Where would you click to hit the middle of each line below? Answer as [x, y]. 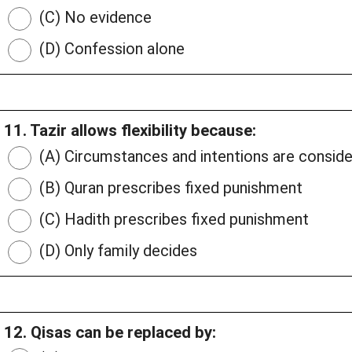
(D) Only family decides [116, 251]
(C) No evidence [93, 18]
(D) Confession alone [110, 49]
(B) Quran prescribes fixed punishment [169, 188]
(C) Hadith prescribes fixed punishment [172, 220]
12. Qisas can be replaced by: [110, 333]
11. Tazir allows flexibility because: [130, 131]
